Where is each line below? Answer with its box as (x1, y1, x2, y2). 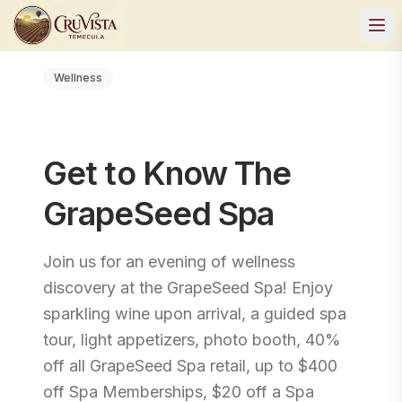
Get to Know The (43, 153, 292, 193)
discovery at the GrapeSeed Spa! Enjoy (43, 278, 333, 297)
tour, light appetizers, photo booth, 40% (43, 330, 341, 349)
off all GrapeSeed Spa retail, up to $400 (43, 356, 337, 375)
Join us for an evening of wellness (43, 252, 295, 271)
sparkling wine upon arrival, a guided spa (43, 304, 346, 323)
